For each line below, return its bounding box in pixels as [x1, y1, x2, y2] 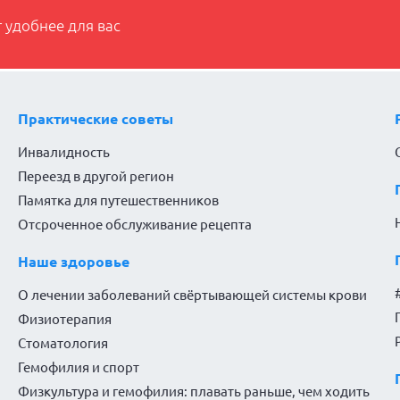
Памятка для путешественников [17, 193, 219, 209]
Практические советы [17, 111, 173, 128]
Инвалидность [17, 145, 110, 161]
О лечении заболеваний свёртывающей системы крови [17, 287, 367, 304]
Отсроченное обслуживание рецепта [17, 217, 252, 233]
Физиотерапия [17, 312, 112, 328]
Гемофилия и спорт [17, 360, 139, 376]
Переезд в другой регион [17, 169, 174, 185]
